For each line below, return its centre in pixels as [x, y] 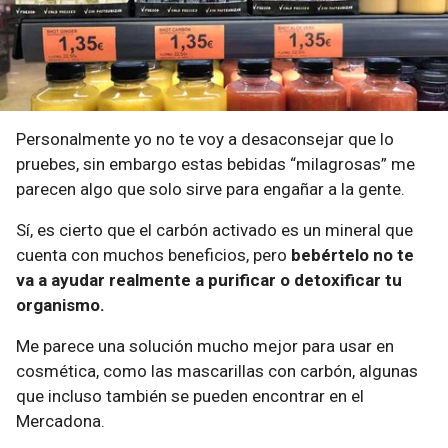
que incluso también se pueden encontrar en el [190, 395]
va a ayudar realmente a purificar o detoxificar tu [209, 279]
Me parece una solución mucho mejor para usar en [205, 345]
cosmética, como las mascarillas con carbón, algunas [217, 370]
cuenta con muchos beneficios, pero [153, 254]
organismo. [60, 304]
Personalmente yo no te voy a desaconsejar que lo [205, 138]
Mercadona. [60, 420]
